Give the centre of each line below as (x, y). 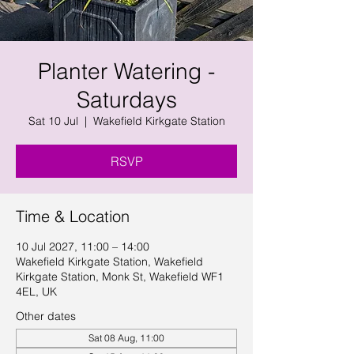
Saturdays (126, 100)
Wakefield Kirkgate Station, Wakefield (109, 262)
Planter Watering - (126, 71)
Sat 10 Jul (53, 121)
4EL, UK (36, 292)
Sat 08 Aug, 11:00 (126, 338)
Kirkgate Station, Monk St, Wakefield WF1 (120, 277)
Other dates (46, 316)
